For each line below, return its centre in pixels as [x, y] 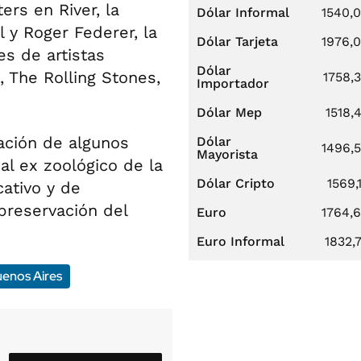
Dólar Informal [243, 12]
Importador [233, 83]
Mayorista [227, 154]
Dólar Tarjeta [237, 41]
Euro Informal [241, 241]
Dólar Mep [229, 112]
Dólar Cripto [236, 183]
